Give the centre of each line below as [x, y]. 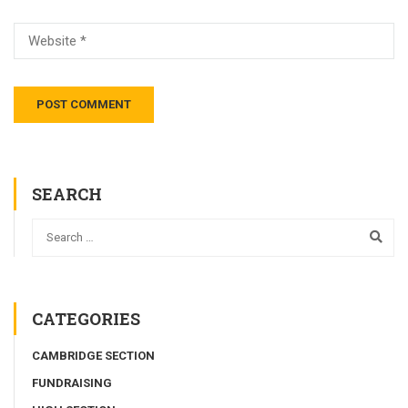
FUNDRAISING [72, 382]
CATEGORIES [86, 318]
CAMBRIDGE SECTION [93, 355]
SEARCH [67, 194]
